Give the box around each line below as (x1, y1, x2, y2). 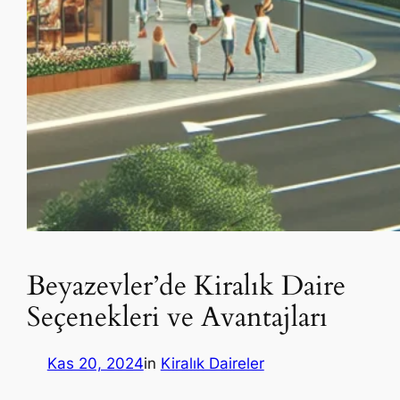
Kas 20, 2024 (46, 354, 144, 372)
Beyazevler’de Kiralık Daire (27, 267, 346, 305)
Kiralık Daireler (160, 354, 264, 372)
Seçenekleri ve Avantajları (27, 298, 329, 337)
